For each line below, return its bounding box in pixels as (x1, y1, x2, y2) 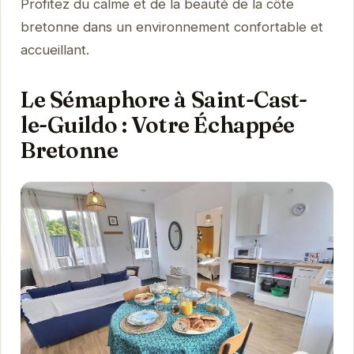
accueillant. (20, 41, 89, 58)
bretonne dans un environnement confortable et (20, 18, 323, 35)
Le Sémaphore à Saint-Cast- (20, 85, 307, 113)
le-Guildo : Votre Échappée (20, 110, 295, 138)
